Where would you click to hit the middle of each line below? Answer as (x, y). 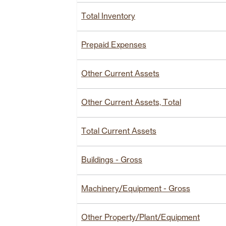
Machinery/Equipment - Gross (136, 189)
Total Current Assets (119, 131)
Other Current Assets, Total (131, 103)
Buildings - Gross (112, 160)
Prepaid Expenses (114, 45)
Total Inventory (108, 16)
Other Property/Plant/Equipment (140, 218)
